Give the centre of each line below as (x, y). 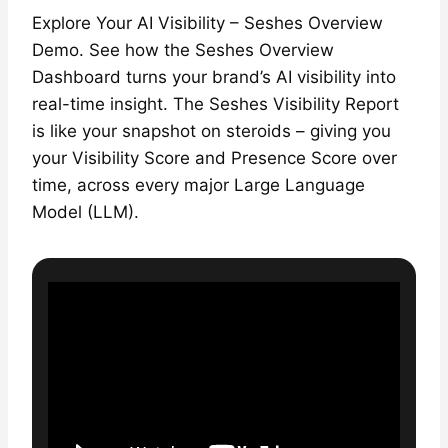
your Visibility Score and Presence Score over (214, 158)
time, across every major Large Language (198, 185)
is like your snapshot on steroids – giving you (211, 131)
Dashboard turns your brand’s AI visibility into (214, 77)
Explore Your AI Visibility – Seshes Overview (207, 23)
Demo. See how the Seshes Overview (183, 50)
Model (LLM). (85, 212)
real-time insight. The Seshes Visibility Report (215, 104)
